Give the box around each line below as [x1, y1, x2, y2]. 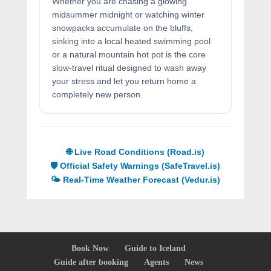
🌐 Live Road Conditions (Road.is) [66, 147, 204, 157]
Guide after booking [54, 258, 129, 267]
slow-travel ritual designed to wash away [51, 63, 206, 73]
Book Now [71, 244, 109, 253]
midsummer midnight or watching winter [51, 10, 204, 19]
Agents [144, 258, 169, 267]
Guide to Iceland [125, 244, 186, 253]
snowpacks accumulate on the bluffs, [51, 23, 193, 33]
